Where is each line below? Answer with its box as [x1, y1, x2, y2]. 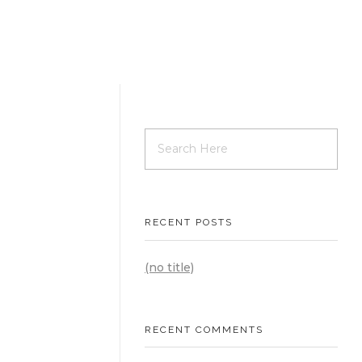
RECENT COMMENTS [145, 323, 263, 335]
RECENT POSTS [145, 217, 233, 229]
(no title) [145, 259, 194, 275]
